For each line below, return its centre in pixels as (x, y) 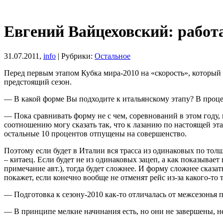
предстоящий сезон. (38, 82)
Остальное (112, 56)
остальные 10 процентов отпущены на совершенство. (95, 133)
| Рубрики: (75, 56)
